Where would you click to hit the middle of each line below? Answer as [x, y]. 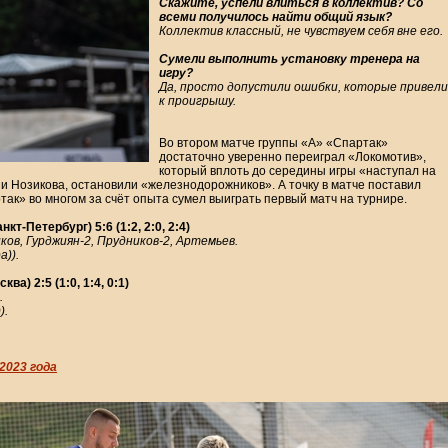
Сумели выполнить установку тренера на [289, 59]
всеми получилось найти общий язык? [275, 17]
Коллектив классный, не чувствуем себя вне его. [301, 31]
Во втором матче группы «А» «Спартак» [273, 143]
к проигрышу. [197, 101]
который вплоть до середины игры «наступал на [297, 171]
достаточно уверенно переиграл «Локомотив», [292, 157]
